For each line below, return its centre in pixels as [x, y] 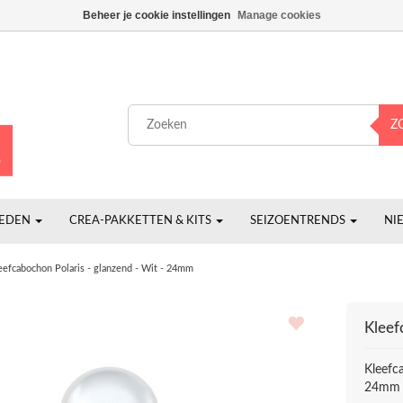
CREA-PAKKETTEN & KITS [142, 221]
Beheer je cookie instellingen [156, 15]
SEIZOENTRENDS [299, 221]
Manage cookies [279, 15]
